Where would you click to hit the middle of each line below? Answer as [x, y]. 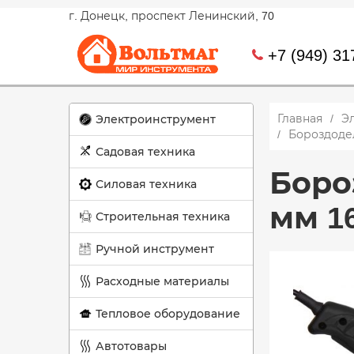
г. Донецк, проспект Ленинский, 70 [171, 16]
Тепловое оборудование [168, 314]
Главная [300, 119]
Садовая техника [145, 152]
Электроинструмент [156, 119]
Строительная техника [163, 217]
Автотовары [131, 346]
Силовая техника [146, 184]
